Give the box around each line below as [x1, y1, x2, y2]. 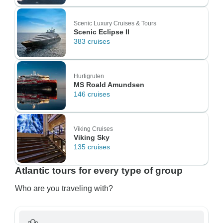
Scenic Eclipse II [74, 28, 129, 36]
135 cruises [74, 143, 110, 151]
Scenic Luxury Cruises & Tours [74, 20, 156, 27]
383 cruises [74, 37, 110, 45]
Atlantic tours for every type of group [15, 165, 183, 176]
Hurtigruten [74, 73, 104, 80]
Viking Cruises [74, 125, 113, 132]
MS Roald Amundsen [74, 81, 144, 89]
